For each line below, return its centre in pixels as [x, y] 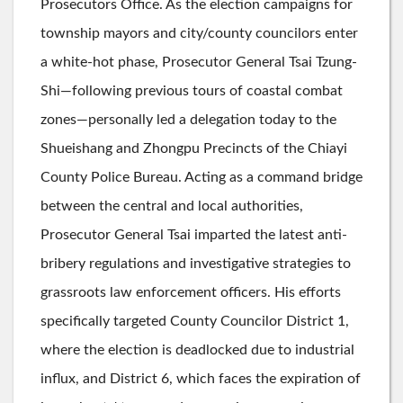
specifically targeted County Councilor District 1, [195, 321]
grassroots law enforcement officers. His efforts [191, 292]
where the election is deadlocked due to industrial [197, 349]
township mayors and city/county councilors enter [199, 33]
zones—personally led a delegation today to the [188, 119]
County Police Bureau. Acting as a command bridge [201, 177]
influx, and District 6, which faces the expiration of [201, 378]
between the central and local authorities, [172, 206]
